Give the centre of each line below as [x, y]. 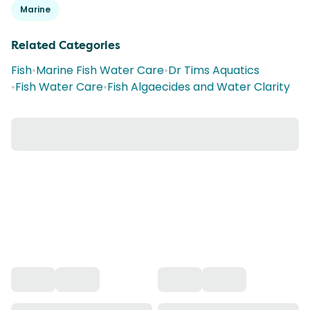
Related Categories [66, 45]
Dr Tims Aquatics [214, 70]
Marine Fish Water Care [100, 70]
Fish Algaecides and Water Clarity [199, 87]
